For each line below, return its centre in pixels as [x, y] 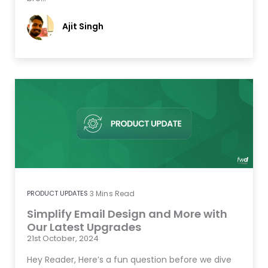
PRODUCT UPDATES [57, 194]
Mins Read [115, 194]
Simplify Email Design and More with [127, 214]
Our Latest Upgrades [84, 227]
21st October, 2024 [63, 239]
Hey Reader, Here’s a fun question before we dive [129, 260]
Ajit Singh [83, 26]
